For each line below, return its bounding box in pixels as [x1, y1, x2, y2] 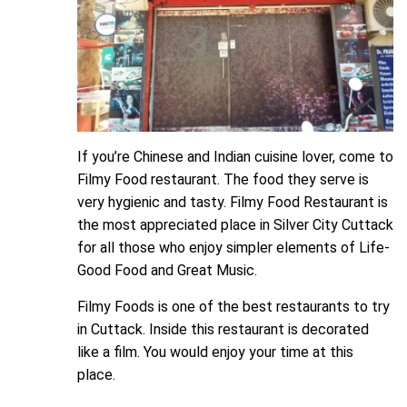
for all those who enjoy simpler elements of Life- [77, 239, 390, 257]
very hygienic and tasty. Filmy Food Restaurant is [77, 194, 388, 212]
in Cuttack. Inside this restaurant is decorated [77, 321, 369, 339]
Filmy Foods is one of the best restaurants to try [77, 298, 390, 316]
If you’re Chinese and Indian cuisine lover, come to [77, 148, 393, 166]
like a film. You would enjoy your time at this [77, 343, 353, 362]
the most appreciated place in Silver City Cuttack [77, 216, 393, 234]
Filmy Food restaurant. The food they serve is [77, 171, 369, 189]
